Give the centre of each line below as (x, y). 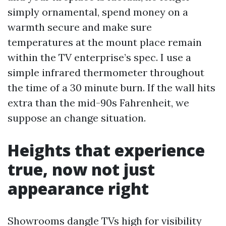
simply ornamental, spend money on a (98, 12)
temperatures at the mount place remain (105, 42)
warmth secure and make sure (80, 27)
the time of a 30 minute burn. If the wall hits (111, 88)
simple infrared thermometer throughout (106, 72)
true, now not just (81, 169)
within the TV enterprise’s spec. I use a (99, 57)
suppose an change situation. (77, 118)
